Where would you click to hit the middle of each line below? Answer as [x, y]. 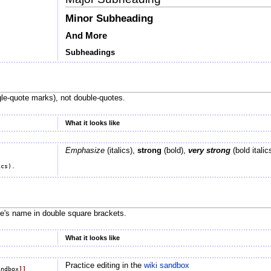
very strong [209, 150]
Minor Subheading [109, 18]
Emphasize [85, 150]
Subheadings [90, 52]
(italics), [121, 150]
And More [86, 35]
